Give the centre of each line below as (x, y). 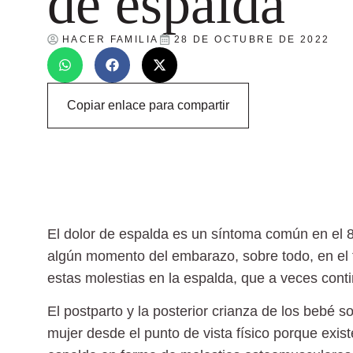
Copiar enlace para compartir (148, 105)
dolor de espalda (116, 234)
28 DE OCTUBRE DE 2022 (252, 39)
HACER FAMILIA (111, 39)
